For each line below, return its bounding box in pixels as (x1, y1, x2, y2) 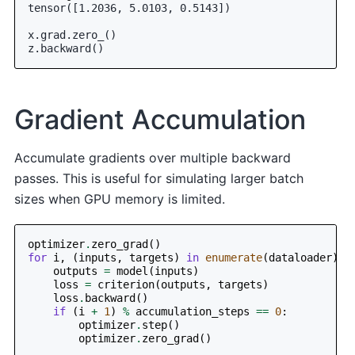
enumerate (205, 250, 263, 264)
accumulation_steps (136, 304, 250, 318)
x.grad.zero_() (28, 28, 117, 41)
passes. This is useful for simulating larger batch (14, 170, 304, 187)
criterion (97, 277, 155, 291)
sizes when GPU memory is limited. (14, 191, 226, 208)
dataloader (269, 250, 333, 264)
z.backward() (28, 41, 105, 55)
